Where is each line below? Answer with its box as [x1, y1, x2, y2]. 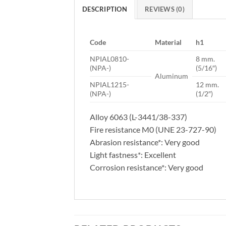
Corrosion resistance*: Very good [90, 162, 203, 173]
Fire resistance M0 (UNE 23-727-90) [90, 125, 216, 135]
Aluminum [155, 72, 189, 81]
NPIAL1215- [90, 80, 129, 89]
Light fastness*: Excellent [90, 150, 176, 160]
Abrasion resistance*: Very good [90, 137, 200, 147]
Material [155, 38, 182, 47]
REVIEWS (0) [145, 5, 185, 14]
